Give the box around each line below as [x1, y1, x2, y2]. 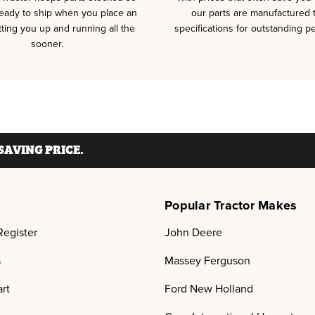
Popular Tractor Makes [165, 198, 297, 213]
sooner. [30, 38, 63, 50]
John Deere [165, 226, 222, 240]
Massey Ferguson [165, 254, 250, 268]
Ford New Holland [165, 282, 253, 296]
